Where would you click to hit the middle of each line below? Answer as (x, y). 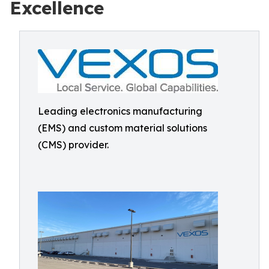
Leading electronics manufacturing (120, 111)
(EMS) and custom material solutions (122, 128)
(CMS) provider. (73, 145)
